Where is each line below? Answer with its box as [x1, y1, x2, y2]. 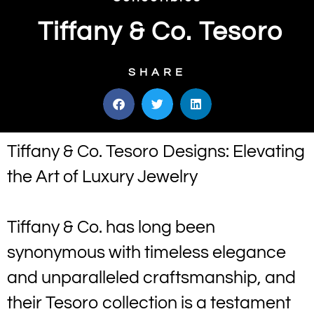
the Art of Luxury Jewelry [7, 168, 198, 186]
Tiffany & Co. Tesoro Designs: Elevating [7, 142, 305, 161]
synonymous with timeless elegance [7, 243, 286, 261]
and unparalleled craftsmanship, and [7, 268, 296, 287]
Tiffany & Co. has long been [7, 218, 215, 236]
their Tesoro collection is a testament [7, 294, 291, 312]
